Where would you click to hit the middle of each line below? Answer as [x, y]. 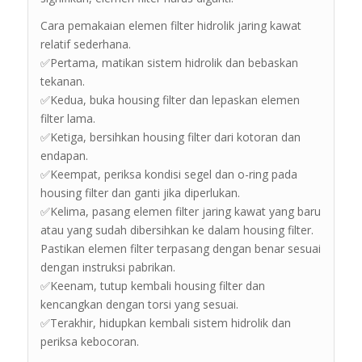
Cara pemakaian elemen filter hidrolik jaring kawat [170, 26]
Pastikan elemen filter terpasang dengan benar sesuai [180, 249]
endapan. [64, 156]
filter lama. [67, 119]
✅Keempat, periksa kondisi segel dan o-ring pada [168, 175]
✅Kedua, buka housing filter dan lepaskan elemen [170, 100]
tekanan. [62, 82]
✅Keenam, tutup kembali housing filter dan [152, 286]
